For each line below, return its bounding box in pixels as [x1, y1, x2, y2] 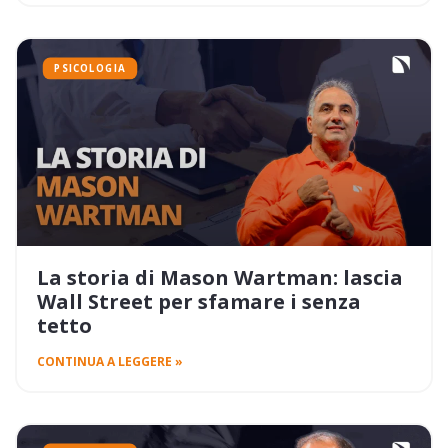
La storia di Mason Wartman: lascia [37, 264, 403, 292]
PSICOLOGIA [54, 61, 126, 76]
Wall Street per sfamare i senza [37, 288, 361, 316]
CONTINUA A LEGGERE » [37, 353, 183, 371]
